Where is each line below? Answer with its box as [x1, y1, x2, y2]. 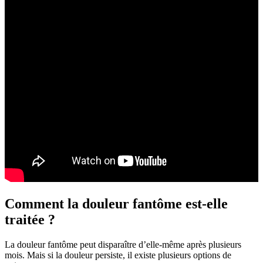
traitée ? [5, 212, 55, 228]
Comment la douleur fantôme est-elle [5, 196, 228, 212]
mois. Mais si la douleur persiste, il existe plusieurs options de [5, 250, 231, 260]
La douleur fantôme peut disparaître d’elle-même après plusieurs [5, 240, 241, 249]
